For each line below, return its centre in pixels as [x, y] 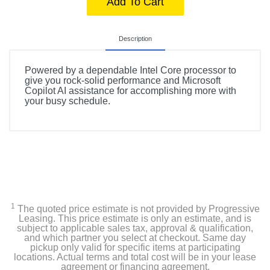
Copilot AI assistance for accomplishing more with [130, 91]
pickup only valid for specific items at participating [135, 247]
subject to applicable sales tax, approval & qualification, [135, 228]
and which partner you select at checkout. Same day [135, 238]
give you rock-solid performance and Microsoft [123, 80]
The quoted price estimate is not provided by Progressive [137, 209]
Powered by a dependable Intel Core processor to [130, 70]
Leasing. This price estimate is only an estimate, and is [135, 218]
